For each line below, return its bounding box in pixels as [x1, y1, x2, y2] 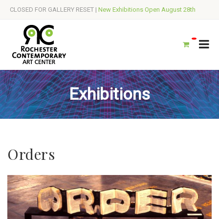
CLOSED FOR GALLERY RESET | [10, 6, 98, 13]
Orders [7, 144, 55, 164]
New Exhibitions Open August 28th [98, 6, 196, 13]
